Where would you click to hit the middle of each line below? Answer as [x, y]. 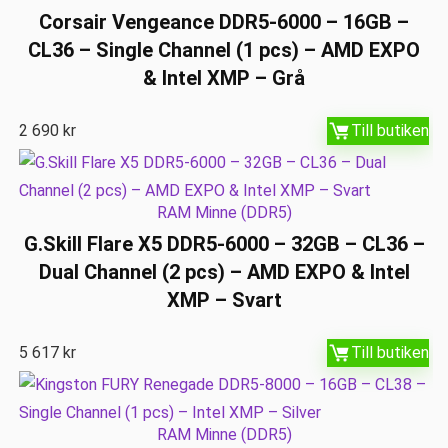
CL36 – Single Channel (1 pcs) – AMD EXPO [224, 50]
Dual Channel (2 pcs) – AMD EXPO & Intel [224, 272]
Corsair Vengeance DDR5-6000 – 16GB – [224, 22]
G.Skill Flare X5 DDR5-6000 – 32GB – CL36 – [224, 244]
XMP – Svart [224, 300]
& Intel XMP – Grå [224, 78]
